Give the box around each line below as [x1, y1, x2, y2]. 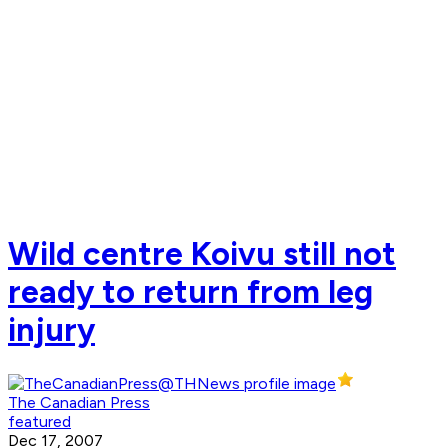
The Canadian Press [8, 393, 150, 413]
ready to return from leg [8, 272, 373, 311]
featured [8, 412, 71, 432]
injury [8, 310, 95, 349]
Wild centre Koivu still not [8, 234, 396, 273]
